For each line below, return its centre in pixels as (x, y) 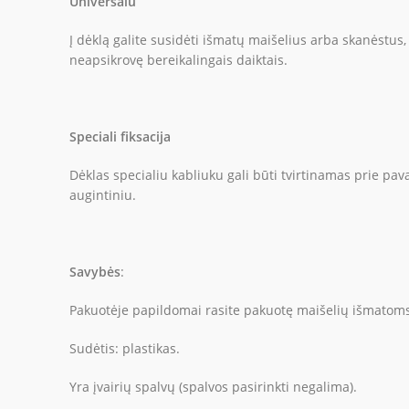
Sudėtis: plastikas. (125, 348)
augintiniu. (103, 194)
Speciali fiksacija (120, 136)
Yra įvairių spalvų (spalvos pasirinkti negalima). (213, 386)
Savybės (95, 271)
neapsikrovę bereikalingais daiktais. (178, 59)
